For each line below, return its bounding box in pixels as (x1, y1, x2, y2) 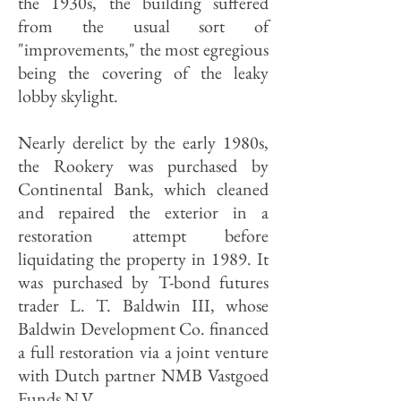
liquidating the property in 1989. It (18, 247, 269, 270)
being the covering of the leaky (18, 61, 269, 84)
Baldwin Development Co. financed (18, 317, 269, 340)
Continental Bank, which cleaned (18, 177, 269, 200)
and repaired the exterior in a (18, 200, 269, 224)
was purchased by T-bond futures (18, 270, 269, 294)
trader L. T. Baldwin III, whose (18, 294, 269, 317)
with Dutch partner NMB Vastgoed (18, 363, 269, 387)
